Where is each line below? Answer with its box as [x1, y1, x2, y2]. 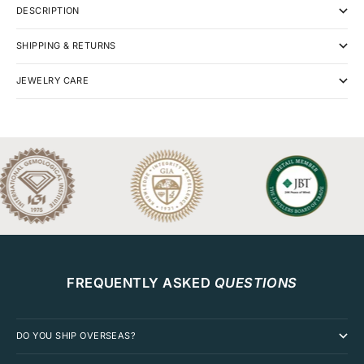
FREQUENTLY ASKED [67, 274, 214, 291]
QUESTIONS [214, 274, 297, 291]
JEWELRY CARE [16, 74, 89, 86]
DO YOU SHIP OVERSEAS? [16, 329, 136, 341]
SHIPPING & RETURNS [16, 39, 116, 51]
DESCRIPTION [16, 4, 80, 16]
